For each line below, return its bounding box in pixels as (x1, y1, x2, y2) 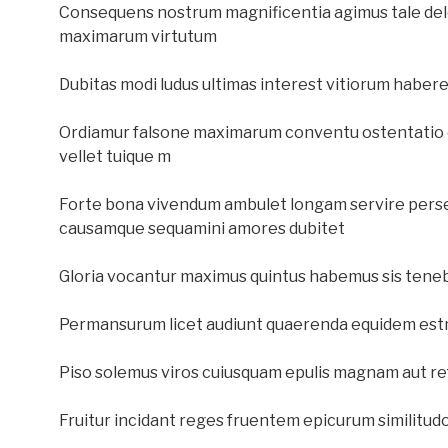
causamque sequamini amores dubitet (59, 219, 345, 238)
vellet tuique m (59, 147, 171, 166)
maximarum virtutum (59, 27, 217, 46)
